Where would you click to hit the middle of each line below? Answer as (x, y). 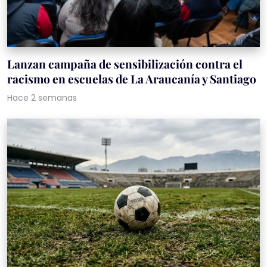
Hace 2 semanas (42, 98)
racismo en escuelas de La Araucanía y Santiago (132, 79)
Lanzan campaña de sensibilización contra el (125, 64)
